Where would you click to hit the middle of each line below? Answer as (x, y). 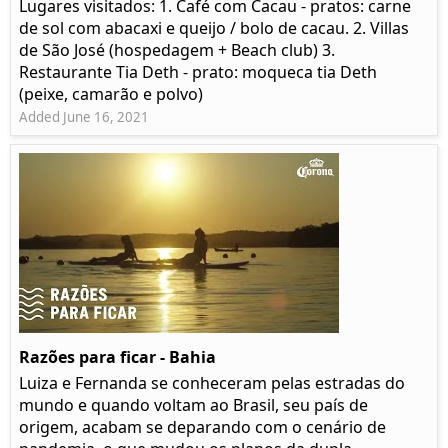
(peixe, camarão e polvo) (111, 94)
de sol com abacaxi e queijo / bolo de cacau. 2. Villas (214, 28)
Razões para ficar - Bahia (117, 357)
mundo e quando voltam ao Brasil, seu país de (193, 405)
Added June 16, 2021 (84, 117)
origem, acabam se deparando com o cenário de (202, 427)
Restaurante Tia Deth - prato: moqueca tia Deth (198, 72)
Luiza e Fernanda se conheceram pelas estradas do (212, 383)
